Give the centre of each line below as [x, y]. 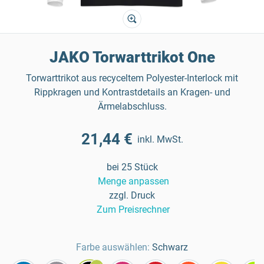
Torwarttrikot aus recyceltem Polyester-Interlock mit [132, 78]
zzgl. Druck [132, 195]
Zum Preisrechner [133, 209]
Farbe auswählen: [113, 247]
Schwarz [170, 247]
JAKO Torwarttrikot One [132, 57]
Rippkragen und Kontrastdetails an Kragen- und [132, 92]
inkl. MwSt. [160, 139]
